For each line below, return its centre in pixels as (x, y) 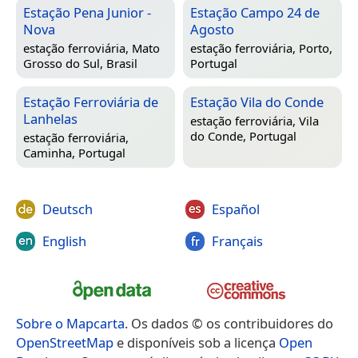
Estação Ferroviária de (91, 102)
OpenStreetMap (65, 343)
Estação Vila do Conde (257, 102)
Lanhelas (50, 119)
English (64, 241)
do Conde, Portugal (243, 136)
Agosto (212, 30)
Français (237, 241)
